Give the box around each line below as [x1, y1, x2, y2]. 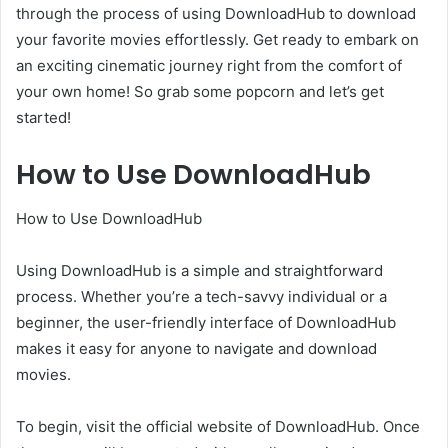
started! [16, 107, 71, 127]
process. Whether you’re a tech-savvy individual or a [16, 287, 387, 307]
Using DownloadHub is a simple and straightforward [16, 261, 383, 281]
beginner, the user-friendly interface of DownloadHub [16, 313, 396, 333]
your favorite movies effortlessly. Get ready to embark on [16, 29, 419, 49]
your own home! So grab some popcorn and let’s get [16, 81, 384, 101]
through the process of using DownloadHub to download [16, 3, 416, 23]
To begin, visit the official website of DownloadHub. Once [16, 417, 420, 437]
